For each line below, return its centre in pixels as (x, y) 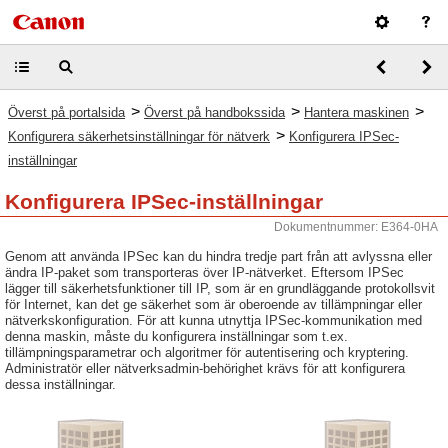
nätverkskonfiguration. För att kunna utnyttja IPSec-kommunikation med (213, 320)
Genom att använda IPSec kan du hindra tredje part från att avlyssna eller (218, 256)
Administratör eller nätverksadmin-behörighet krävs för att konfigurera (205, 368)
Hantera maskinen (356, 112)
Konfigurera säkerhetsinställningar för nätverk (139, 136)
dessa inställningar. (60, 384)
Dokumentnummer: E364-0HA (356, 227)
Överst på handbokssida (214, 112)
